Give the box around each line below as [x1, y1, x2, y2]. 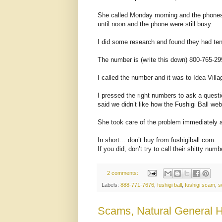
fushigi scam [185, 181, 215, 188]
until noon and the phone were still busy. [98, 20, 213, 28]
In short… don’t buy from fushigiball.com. [98, 136, 216, 144]
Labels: [102, 181, 120, 188]
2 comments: [107, 169, 140, 176]
